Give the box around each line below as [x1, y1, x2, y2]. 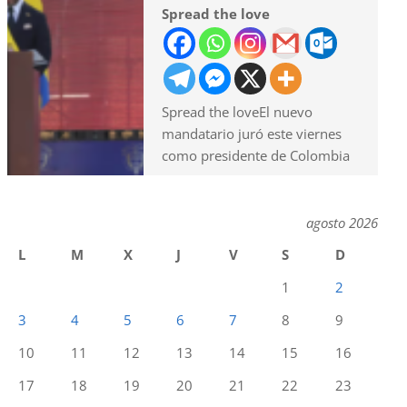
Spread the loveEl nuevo [162, 102, 313, 121]
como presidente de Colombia [162, 145, 350, 164]
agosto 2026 [306, 213, 378, 232]
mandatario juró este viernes [162, 124, 342, 143]
